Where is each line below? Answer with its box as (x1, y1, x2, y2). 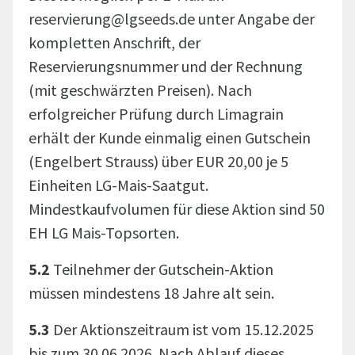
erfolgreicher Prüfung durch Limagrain (29, 104, 284, 124)
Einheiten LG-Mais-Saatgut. (29, 175, 208, 195)
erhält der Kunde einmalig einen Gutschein (29, 128, 311, 147)
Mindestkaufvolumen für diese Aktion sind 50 (29, 199, 325, 219)
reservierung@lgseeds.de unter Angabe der (29, 9, 315, 29)
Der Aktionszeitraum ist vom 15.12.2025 (53, 319, 314, 339)
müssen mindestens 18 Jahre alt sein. (29, 283, 274, 303)
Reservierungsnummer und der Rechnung (29, 56, 303, 76)
